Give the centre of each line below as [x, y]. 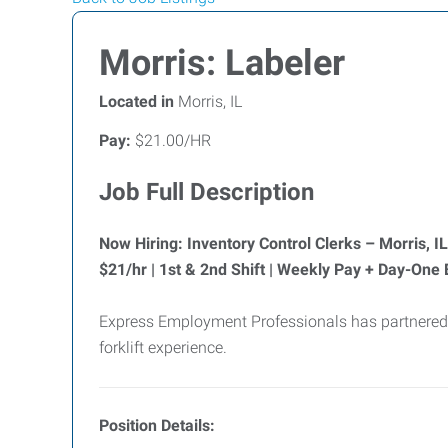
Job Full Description [206, 192]
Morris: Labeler [222, 63]
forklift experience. [163, 347]
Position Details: [157, 425]
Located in [136, 101]
